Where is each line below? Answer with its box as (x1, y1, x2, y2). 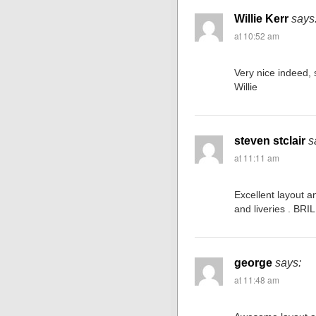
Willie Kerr (234, 13, 289, 25)
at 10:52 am (234, 30, 280, 42)
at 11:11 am (234, 152, 280, 164)
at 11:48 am (234, 274, 280, 286)
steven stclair (234, 135, 306, 147)
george (234, 257, 273, 269)
